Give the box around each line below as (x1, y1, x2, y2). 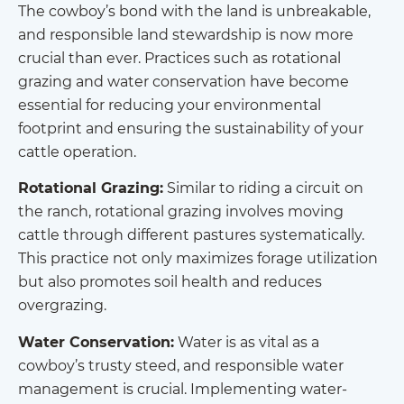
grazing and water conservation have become (18, 72, 349, 90)
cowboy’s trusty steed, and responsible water (18, 356, 344, 374)
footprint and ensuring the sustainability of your (18, 119, 363, 137)
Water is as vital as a (174, 333, 319, 351)
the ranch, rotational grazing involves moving (18, 203, 344, 221)
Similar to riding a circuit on (163, 179, 363, 197)
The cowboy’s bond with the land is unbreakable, (18, 2, 371, 20)
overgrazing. (18, 297, 106, 315)
